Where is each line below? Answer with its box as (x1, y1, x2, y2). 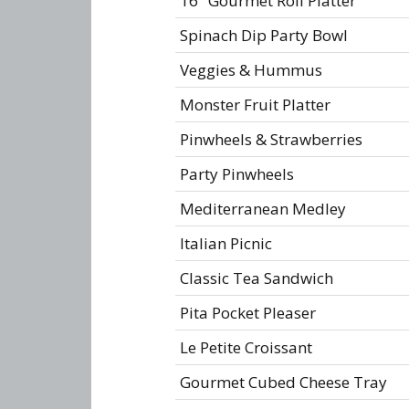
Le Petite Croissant (180, 336, 312, 358)
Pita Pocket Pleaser (180, 301, 316, 323)
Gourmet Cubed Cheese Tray (180, 371, 387, 393)
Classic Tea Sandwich (180, 267, 333, 288)
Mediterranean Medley (180, 197, 346, 219)
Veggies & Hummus (180, 58, 322, 80)
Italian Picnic (180, 232, 272, 254)
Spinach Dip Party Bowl (180, 24, 348, 46)
